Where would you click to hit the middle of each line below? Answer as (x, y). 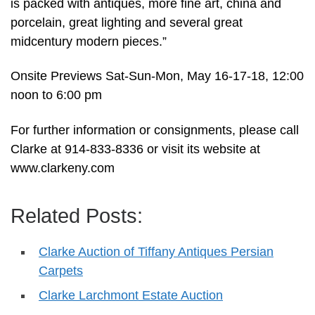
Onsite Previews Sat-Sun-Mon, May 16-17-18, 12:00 (157, 76)
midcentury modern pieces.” (89, 41)
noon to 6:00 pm (56, 95)
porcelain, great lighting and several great (127, 22)
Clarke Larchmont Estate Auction (131, 295)
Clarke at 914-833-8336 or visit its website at (135, 149)
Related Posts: (77, 216)
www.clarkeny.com (63, 168)
